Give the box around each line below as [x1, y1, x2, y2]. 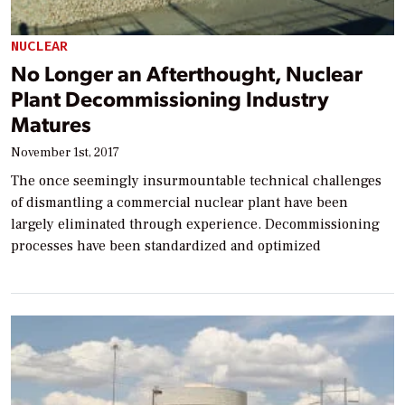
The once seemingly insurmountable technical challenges [11, 171, 381, 190]
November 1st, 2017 [11, 144, 119, 161]
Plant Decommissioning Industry [11, 83, 329, 112]
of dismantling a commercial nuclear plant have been [11, 193, 348, 212]
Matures [11, 108, 91, 137]
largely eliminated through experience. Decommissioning [11, 214, 380, 233]
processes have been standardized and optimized [11, 236, 321, 255]
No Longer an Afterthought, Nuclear [11, 58, 363, 87]
